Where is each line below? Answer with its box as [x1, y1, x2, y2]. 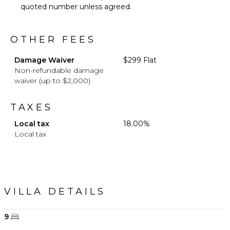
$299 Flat [123, 55, 157, 65]
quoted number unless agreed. [21, 2, 131, 11]
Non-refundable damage [14, 65, 104, 75]
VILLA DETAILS [4, 185, 106, 197]
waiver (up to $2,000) [14, 75, 90, 85]
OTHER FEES [10, 33, 96, 45]
